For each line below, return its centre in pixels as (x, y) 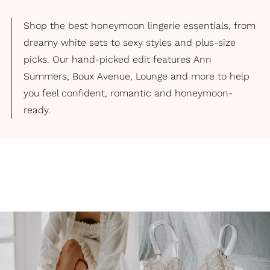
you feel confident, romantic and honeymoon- (128, 93)
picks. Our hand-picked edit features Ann (118, 59)
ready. (37, 110)
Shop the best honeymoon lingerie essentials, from (140, 26)
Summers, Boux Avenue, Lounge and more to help (137, 76)
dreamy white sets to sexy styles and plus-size (130, 42)
